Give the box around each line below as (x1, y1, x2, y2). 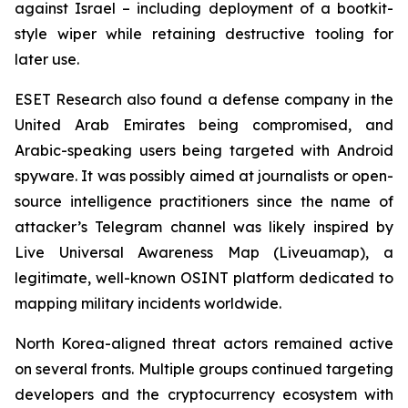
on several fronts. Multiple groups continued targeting (15, 360, 393, 378)
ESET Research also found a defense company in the (15, 90, 393, 108)
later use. (15, 50, 79, 68)
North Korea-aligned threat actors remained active (15, 334, 393, 352)
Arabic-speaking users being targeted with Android (15, 141, 393, 159)
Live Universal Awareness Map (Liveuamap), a (15, 243, 393, 261)
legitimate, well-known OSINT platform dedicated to (15, 269, 393, 287)
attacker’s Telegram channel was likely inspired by (15, 218, 393, 236)
